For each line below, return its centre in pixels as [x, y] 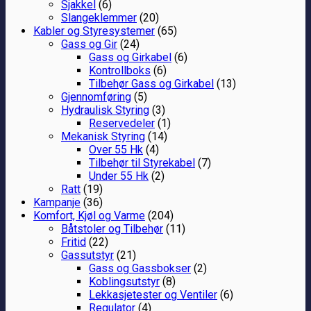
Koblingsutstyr [124, 281]
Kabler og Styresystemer [94, 31]
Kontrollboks [120, 70]
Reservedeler [122, 123]
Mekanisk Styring [103, 136]
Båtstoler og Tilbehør [112, 228]
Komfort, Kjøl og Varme [89, 215]
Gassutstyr [87, 255]
